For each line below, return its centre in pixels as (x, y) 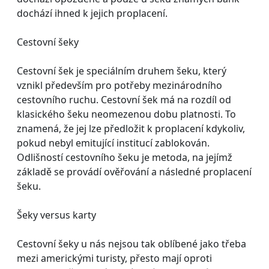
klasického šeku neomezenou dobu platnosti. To (126, 114)
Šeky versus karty (56, 215)
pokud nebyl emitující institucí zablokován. (113, 143)
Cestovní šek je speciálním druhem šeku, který (122, 71)
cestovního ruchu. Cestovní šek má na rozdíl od (124, 99)
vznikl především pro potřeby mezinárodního (119, 85)
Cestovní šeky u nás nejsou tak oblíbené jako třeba (131, 243)
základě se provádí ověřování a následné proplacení (134, 171)
